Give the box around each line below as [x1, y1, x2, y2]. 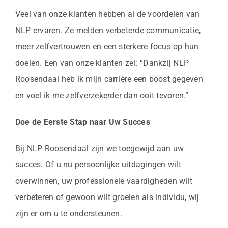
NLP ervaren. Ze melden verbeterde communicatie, [15, 25, 201, 35]
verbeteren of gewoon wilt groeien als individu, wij [15, 192, 199, 202]
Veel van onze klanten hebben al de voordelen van [15, 9, 200, 19]
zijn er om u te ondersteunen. [15, 208, 122, 218]
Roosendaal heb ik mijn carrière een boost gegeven [15, 74, 203, 84]
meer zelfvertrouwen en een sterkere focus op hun [15, 41, 199, 51]
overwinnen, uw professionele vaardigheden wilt [15, 176, 193, 186]
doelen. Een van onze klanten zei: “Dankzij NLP [15, 58, 189, 68]
